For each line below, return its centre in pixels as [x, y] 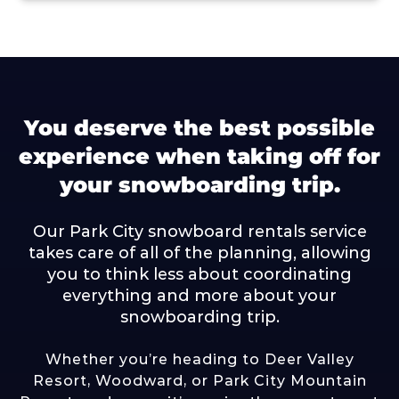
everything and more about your [199, 296]
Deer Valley [309, 359]
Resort [60, 381]
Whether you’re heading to [155, 359]
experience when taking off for [199, 156]
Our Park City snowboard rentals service [199, 232]
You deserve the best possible [199, 128]
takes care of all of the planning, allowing [199, 253]
